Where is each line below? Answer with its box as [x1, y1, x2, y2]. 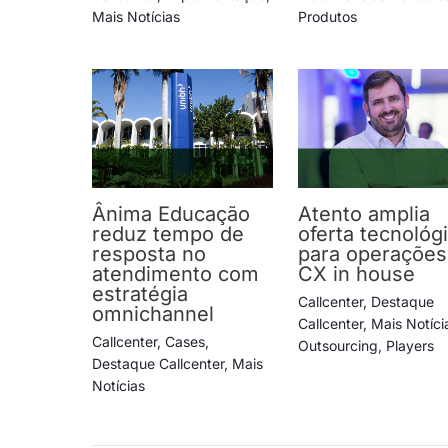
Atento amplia [298, 202, 431, 227]
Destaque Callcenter [92, 355, 224, 373]
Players [386, 337, 435, 355]
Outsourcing [298, 337, 379, 355]
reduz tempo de [92, 222, 244, 247]
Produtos [298, 8, 358, 26]
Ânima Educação [92, 202, 250, 227]
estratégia [92, 282, 188, 307]
